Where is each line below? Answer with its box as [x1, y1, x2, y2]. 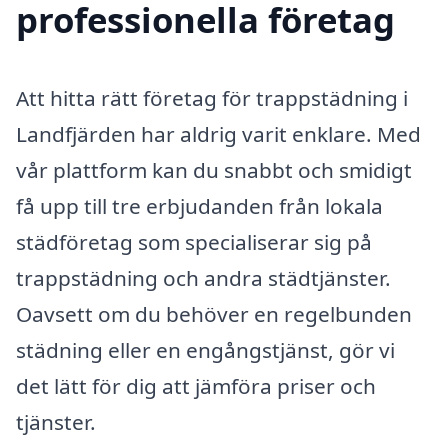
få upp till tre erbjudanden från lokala [16, 191, 383, 220]
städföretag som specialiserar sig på [16, 227, 372, 256]
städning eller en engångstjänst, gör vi [16, 335, 395, 364]
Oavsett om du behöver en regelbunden [16, 299, 412, 328]
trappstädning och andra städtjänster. [16, 263, 391, 292]
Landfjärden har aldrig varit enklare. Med [16, 119, 421, 148]
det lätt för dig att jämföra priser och [16, 371, 376, 400]
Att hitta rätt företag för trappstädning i [16, 83, 408, 112]
